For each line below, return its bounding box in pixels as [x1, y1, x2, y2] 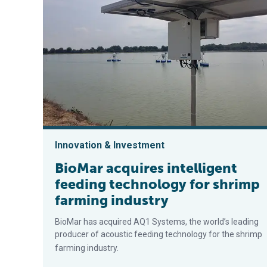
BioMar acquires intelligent [55, 160, 237, 177]
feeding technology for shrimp [55, 176, 260, 193]
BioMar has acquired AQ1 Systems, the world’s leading [55, 217, 259, 227]
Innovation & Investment [55, 139, 164, 151]
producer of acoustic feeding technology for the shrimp [55, 229, 262, 240]
